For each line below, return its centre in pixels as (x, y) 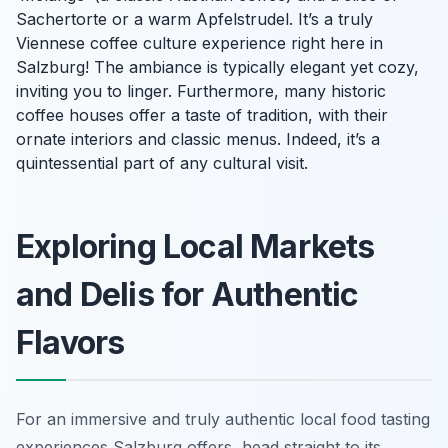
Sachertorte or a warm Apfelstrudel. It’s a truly (194, 18)
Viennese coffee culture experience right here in (199, 42)
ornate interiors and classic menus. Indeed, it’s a (198, 138)
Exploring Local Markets (195, 246)
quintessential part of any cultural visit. (162, 162)
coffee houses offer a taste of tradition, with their (202, 114)
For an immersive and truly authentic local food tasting (223, 418)
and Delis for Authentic (187, 294)
